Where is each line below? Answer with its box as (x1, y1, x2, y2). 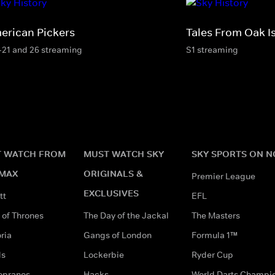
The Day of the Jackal (83, 209, 169, 221)
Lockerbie (83, 249, 124, 260)
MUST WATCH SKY (83, 147, 164, 160)
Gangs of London (83, 229, 152, 241)
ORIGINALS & (83, 167, 143, 179)
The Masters (192, 209, 240, 221)
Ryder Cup (192, 249, 233, 260)
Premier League (192, 170, 255, 182)
